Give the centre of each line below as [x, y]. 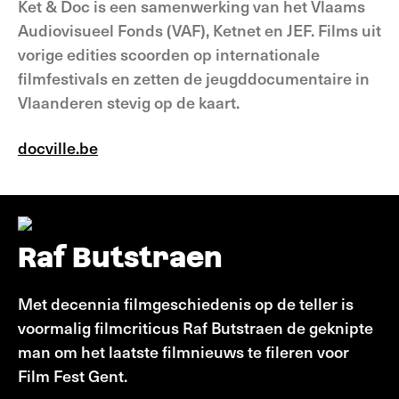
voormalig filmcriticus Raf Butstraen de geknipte [195, 327]
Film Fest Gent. [73, 375]
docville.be [58, 147]
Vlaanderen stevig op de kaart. [129, 102]
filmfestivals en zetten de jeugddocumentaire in [194, 78]
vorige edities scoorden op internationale [169, 54]
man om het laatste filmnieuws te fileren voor [183, 351]
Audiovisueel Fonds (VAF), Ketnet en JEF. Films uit [199, 30]
